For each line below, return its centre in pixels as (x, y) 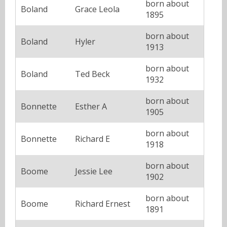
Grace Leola (97, 9)
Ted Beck (92, 74)
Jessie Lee (94, 171)
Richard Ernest (103, 203)
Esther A (91, 106)
